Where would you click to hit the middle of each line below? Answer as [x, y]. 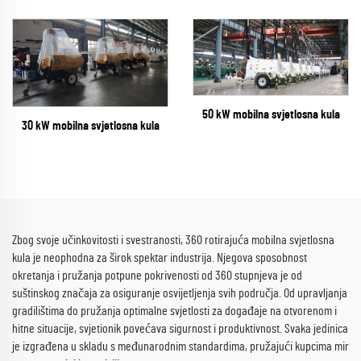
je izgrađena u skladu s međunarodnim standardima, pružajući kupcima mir [180, 347]
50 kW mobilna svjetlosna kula [271, 115]
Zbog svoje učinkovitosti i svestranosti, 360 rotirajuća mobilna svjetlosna [173, 241]
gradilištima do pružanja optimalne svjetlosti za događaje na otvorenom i [174, 311]
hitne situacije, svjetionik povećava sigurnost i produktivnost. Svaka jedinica [180, 329]
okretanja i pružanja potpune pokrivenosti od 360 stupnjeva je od [157, 276]
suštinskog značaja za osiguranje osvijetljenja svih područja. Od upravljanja [180, 294]
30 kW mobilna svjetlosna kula [90, 126]
